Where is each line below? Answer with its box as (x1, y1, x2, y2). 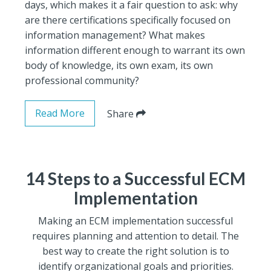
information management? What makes (25, 28, 206, 42)
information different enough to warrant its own (25, 43, 246, 57)
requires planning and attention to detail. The (32, 229, 239, 243)
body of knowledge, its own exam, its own (25, 58, 214, 72)
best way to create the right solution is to (42, 244, 229, 258)
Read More (35, 106, 85, 120)
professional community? (25, 73, 140, 87)
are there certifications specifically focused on (25, 13, 231, 27)
